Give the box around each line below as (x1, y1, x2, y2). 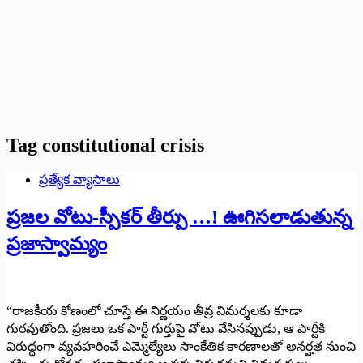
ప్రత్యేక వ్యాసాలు (39, 172, 120, 186)
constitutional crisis (37, 134, 204, 156)
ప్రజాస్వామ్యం (6, 233, 107, 254)
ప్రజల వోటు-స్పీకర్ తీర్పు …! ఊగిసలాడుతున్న (6, 206, 352, 228)
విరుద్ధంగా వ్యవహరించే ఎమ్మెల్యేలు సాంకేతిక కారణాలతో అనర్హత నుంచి (6, 339, 356, 353)
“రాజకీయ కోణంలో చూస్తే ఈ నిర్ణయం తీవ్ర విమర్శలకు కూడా (6, 303, 302, 318)
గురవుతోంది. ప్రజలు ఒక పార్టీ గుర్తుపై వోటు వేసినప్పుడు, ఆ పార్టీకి (6, 321, 325, 335)
